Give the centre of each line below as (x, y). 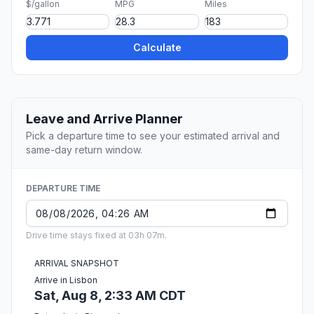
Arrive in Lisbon (66, 280)
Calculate (157, 48)
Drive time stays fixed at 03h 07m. (96, 235)
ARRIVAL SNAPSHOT (77, 264)
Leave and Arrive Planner (104, 119)
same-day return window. (84, 150)
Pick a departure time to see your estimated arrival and (153, 136)
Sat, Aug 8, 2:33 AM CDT (110, 296)
